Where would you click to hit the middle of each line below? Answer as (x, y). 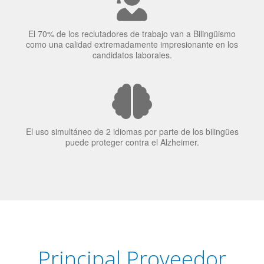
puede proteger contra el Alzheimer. (132, 128)
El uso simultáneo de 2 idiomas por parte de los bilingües (132, 117)
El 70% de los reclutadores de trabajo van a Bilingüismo (132, 19)
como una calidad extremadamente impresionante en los (132, 30)
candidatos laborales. (132, 41)
